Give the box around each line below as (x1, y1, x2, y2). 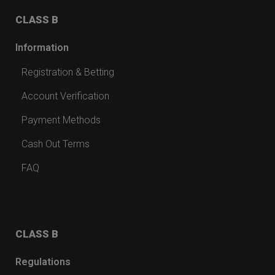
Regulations (15, 255, 71, 268)
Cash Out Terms (21, 137, 90, 150)
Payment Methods (21, 114, 101, 126)
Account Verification (21, 90, 109, 102)
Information (15, 41, 69, 53)
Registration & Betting (21, 66, 114, 78)
